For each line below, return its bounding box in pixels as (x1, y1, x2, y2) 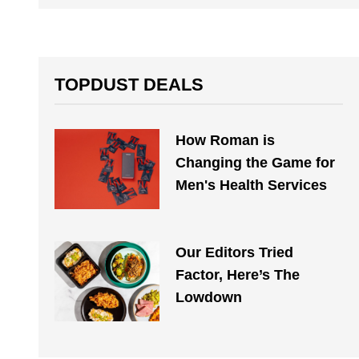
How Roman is (175, 132, 275, 148)
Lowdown (175, 289, 242, 305)
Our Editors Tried (175, 244, 293, 260)
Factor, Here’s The (175, 267, 300, 283)
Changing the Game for (175, 155, 335, 171)
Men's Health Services (175, 177, 327, 193)
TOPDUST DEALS (54, 75, 204, 95)
